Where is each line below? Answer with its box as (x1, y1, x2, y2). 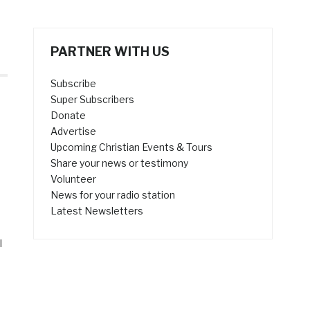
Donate (51, 109, 86, 122)
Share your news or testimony (51, 157, 189, 170)
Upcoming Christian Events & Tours (51, 141, 213, 154)
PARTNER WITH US (51, 44, 170, 60)
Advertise (51, 125, 97, 138)
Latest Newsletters (51, 205, 144, 217)
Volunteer (51, 173, 97, 185)
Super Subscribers (51, 93, 135, 106)
